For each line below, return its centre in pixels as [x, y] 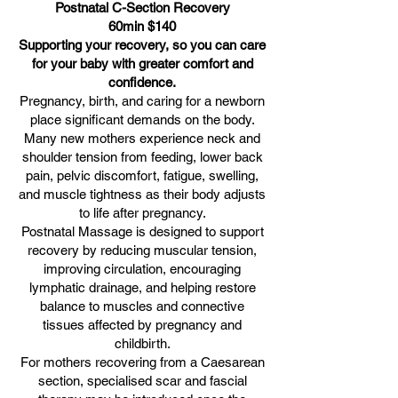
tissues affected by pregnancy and [142, 325]
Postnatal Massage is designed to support [142, 231]
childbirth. [142, 343]
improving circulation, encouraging [142, 269]
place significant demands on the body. [142, 119]
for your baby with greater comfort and [142, 64]
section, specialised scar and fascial [142, 381]
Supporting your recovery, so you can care [142, 45]
